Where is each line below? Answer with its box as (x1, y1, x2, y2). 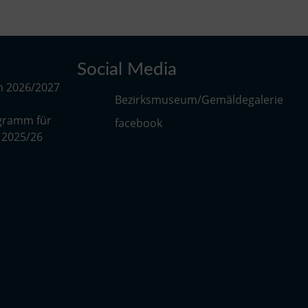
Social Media (77, 60, 177, 78)
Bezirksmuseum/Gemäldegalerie (115, 91, 283, 107)
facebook (115, 115, 162, 131)
